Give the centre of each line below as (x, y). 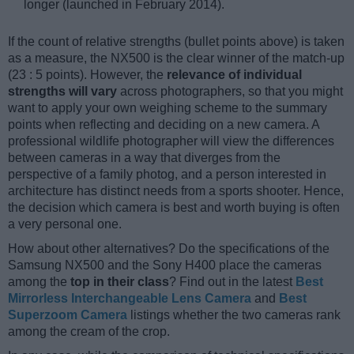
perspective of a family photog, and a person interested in (167, 174)
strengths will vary (62, 91)
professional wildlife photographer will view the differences (171, 141)
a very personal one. (65, 224)
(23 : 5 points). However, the (87, 74)
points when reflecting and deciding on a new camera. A (164, 124)
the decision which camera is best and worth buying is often (174, 207)
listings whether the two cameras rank (234, 314)
